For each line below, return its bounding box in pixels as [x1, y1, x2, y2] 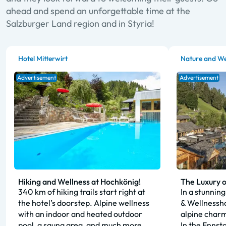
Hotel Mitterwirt [18, 54, 68, 64]
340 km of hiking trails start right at [18, 186, 145, 197]
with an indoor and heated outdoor [18, 208, 142, 219]
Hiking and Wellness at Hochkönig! [18, 176, 141, 187]
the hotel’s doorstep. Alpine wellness [18, 197, 149, 208]
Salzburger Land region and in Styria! [6, 18, 156, 30]
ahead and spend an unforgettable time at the [6, 5, 190, 17]
